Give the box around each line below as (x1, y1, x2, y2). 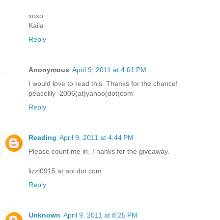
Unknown (28, 211, 60, 219)
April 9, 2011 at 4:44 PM (59, 133, 134, 141)
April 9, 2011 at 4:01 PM (72, 65, 146, 74)
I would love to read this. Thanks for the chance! (28, 79, 178, 87)
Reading (28, 133, 56, 141)
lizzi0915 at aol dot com (28, 166, 102, 175)
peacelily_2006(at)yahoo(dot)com (28, 89, 133, 97)
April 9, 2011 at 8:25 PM (63, 211, 137, 219)
